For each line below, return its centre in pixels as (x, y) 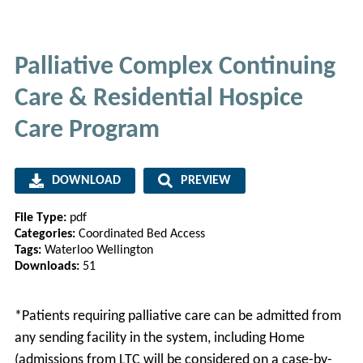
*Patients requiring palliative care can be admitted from (177, 316)
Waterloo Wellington (98, 251)
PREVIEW (205, 181)
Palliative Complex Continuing (175, 67)
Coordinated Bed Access (141, 235)
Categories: (46, 235)
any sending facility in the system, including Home (159, 338)
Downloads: (48, 267)
